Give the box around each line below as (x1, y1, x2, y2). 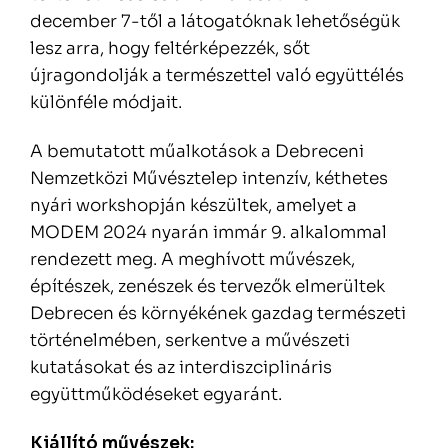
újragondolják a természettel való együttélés (30, 65, 404, 87)
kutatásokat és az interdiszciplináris (30, 357, 332, 379)
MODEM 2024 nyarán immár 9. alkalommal (30, 222, 387, 244)
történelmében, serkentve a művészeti (30, 330, 350, 352)
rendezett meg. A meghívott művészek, (30, 249, 355, 271)
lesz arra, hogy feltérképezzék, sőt (30, 38, 310, 60)
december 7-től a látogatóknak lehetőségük (30, 11, 400, 33)
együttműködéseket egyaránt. (30, 384, 282, 406)
